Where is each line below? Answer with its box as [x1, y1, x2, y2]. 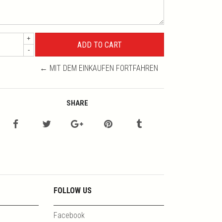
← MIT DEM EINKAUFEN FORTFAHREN [40, 63, 159, 73]
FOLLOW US [53, 186, 92, 196]
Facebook [53, 211, 85, 221]
